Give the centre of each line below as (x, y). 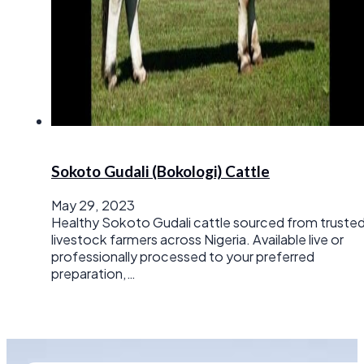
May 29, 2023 (93, 205)
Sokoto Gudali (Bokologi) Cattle (160, 171)
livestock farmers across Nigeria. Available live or (197, 239)
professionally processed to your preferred (183, 256)
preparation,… (93, 273)
